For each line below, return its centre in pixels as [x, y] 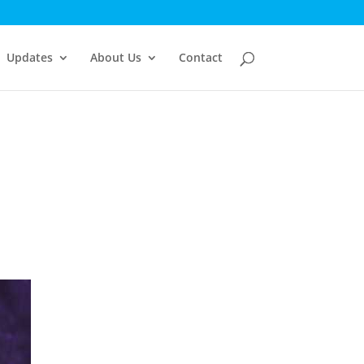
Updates [29, 57]
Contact [200, 57]
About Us [115, 57]
